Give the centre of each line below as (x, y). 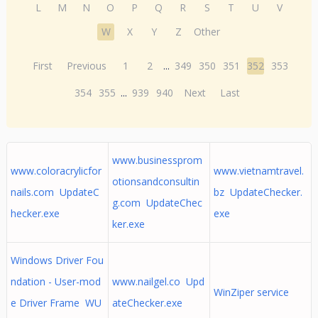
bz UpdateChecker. (258, 192)
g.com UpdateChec (157, 203)
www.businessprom (157, 160)
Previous (87, 66)
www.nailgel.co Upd (158, 281)
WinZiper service (254, 292)
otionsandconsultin (155, 181)
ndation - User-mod (55, 281)
